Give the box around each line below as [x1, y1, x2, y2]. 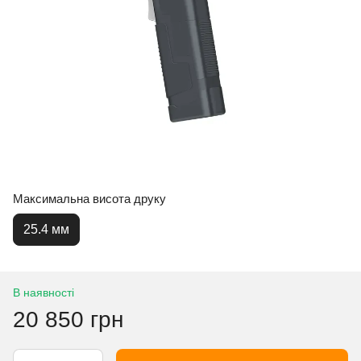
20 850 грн [13, 307, 123, 332]
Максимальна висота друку [13, 192, 166, 205]
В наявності [13, 286, 74, 299]
